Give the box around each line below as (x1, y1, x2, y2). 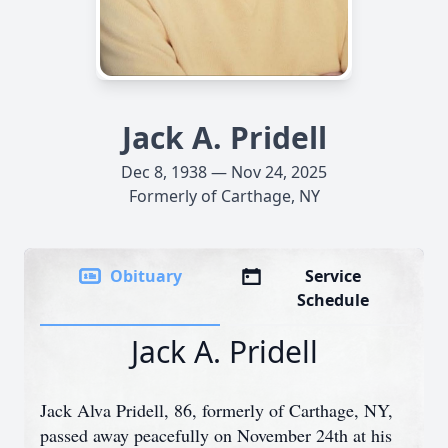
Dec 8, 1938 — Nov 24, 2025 (121, 161, 327, 183)
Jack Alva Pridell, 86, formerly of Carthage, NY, (40, 398, 393, 422)
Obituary (110, 265, 182, 287)
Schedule (297, 289, 370, 311)
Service (305, 265, 362, 287)
